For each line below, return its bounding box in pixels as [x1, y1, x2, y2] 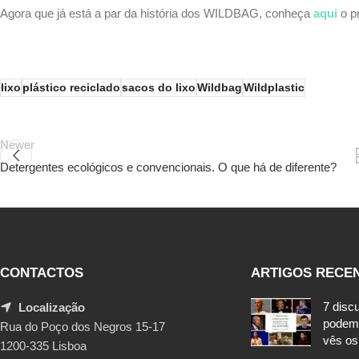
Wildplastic [244, 81, 305, 94]
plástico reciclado [22, 81, 120, 94]
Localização [18, 301, 85, 314]
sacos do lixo [122, 81, 196, 94]
